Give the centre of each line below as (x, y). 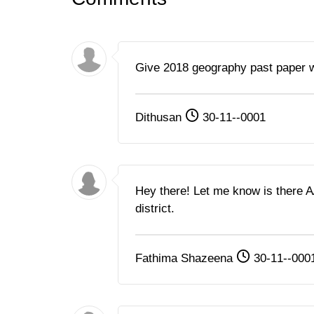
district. (155, 209)
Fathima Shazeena (186, 259)
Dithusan (160, 118)
